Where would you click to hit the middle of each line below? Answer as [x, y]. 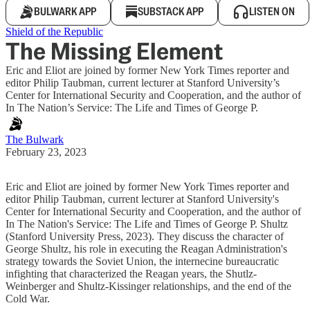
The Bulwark [35, 139]
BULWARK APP [65, 11]
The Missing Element [114, 51]
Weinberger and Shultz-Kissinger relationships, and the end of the [148, 286]
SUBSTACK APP [171, 11]
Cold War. [28, 299]
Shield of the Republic [54, 31]
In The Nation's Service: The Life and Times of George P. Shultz [147, 224]
